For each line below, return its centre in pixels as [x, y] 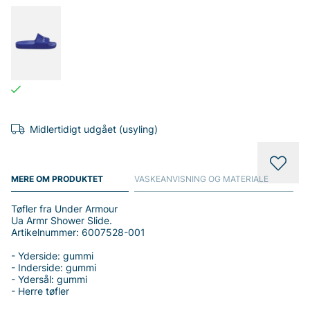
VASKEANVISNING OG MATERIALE [201, 179]
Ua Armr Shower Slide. [62, 220]
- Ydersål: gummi [49, 279]
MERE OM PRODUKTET [57, 179]
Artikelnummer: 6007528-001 [78, 232]
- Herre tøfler [40, 291]
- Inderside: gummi [54, 267]
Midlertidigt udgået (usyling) [94, 129]
